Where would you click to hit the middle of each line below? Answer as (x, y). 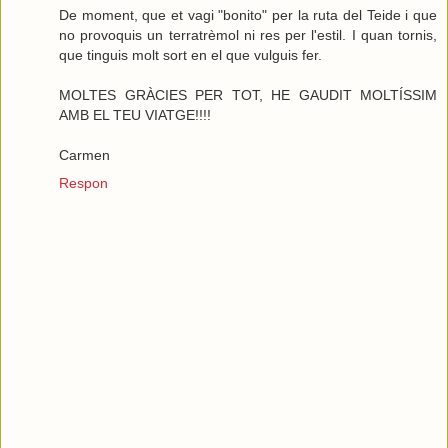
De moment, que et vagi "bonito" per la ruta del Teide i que (248, 14)
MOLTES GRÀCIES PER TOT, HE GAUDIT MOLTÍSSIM (248, 94)
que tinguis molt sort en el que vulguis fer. (190, 54)
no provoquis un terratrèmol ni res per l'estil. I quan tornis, (248, 34)
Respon (83, 182)
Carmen (84, 154)
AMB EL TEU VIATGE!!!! (135, 114)
